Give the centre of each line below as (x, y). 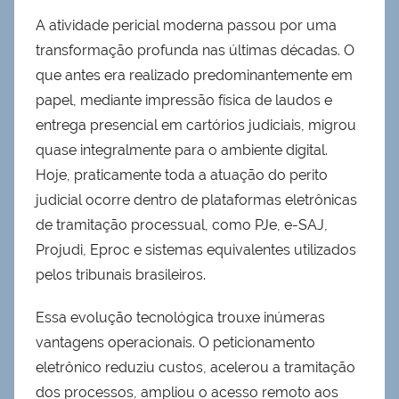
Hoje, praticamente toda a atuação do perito (182, 175)
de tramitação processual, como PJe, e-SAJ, (182, 224)
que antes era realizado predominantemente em (194, 75)
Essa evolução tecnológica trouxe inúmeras (180, 317)
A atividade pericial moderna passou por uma (186, 25)
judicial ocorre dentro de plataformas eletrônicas (196, 199)
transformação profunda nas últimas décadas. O (195, 50)
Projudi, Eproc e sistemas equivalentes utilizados (196, 249)
